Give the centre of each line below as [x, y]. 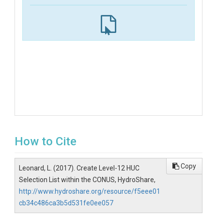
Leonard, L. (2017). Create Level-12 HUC [79, 168]
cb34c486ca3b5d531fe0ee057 [66, 203]
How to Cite [46, 141]
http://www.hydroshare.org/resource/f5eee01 [90, 191]
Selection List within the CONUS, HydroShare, [87, 180]
